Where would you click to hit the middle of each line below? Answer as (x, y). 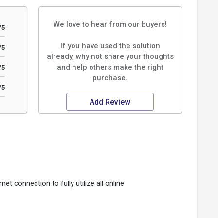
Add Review (110, 102)
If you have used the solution (110, 46)
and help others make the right (110, 67)
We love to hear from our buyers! (110, 24)
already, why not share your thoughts (110, 56)
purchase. (110, 78)
